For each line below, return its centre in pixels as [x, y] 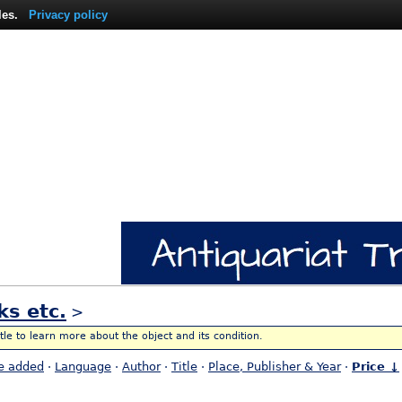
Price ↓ [376, 367]
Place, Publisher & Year [275, 367]
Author [141, 367]
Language [83, 367]
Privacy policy [68, 15]
